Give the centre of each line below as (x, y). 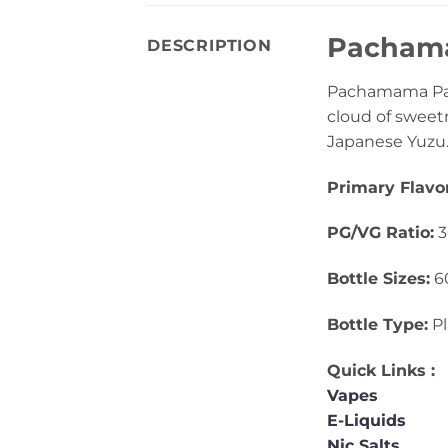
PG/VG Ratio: (380, 233)
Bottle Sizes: (378, 279)
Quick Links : (381, 370)
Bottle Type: (377, 324)
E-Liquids (366, 420)
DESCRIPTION (209, 46)
